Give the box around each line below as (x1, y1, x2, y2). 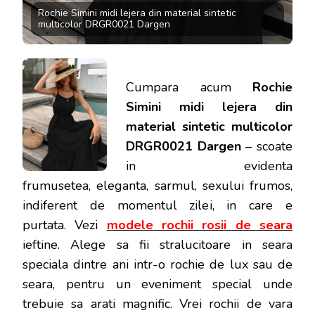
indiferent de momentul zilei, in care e (22, 196, 292, 214)
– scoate (240, 137, 293, 155)
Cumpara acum (126, 78, 231, 96)
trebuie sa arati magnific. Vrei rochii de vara (22, 295, 292, 312)
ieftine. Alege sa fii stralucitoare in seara (22, 236, 292, 253)
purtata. (22, 216, 66, 233)
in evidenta (126, 157, 292, 174)
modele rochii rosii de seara (106, 216, 293, 233)
